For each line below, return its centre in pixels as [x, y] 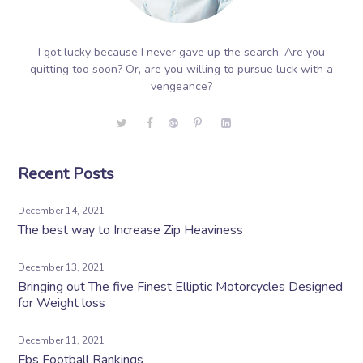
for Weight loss [62, 303]
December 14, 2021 [62, 211]
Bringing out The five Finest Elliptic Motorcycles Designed [181, 287]
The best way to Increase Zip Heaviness [131, 230]
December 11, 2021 [62, 340]
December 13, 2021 [62, 267]
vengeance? [181, 86]
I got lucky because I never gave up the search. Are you [181, 52]
